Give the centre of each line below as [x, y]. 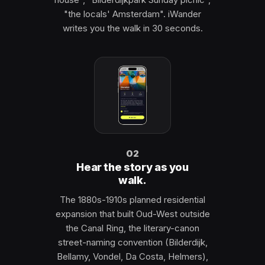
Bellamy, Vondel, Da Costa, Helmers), [132, 256]
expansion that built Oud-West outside [132, 214]
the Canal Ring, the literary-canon [132, 228]
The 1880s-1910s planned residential [132, 200]
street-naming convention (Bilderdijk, [132, 242]
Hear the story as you [132, 167]
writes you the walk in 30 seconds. [132, 28]
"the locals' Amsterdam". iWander [132, 14]
